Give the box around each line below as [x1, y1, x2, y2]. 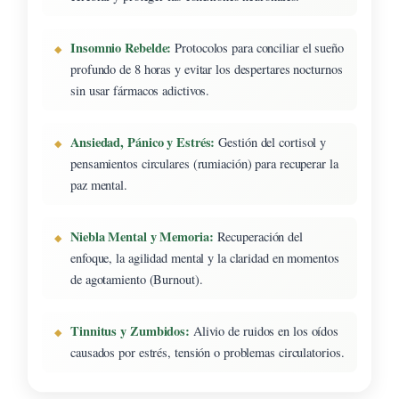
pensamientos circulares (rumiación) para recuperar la [70, 154, 338, 172]
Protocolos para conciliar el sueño [171, 38, 344, 56]
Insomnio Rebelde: [70, 37, 172, 57]
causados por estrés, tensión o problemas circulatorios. [70, 343, 345, 361]
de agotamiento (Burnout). [70, 270, 203, 288]
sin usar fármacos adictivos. [70, 81, 210, 99]
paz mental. [70, 175, 127, 193]
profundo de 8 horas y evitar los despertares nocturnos [70, 60, 343, 77]
